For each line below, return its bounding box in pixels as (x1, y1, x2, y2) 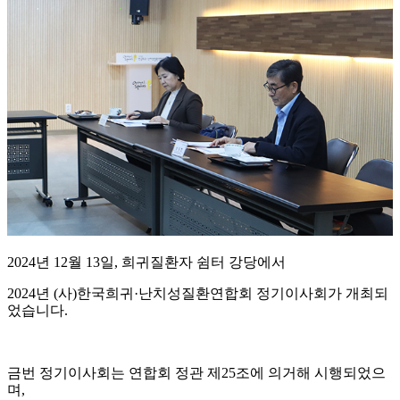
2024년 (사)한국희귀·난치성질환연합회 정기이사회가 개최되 (7, 285, 388, 301)
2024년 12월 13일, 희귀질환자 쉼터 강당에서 (7, 254, 289, 270)
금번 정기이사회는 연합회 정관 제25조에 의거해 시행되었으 (7, 364, 386, 380)
